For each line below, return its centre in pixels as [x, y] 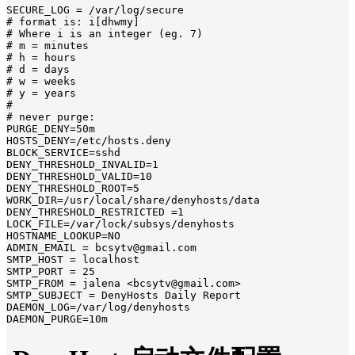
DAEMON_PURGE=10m [57, 319]
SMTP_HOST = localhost [73, 260]
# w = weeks [41, 82]
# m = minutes [48, 46]
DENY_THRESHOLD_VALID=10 [79, 177]
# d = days [38, 70]
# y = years [41, 94]
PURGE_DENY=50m [51, 129]
